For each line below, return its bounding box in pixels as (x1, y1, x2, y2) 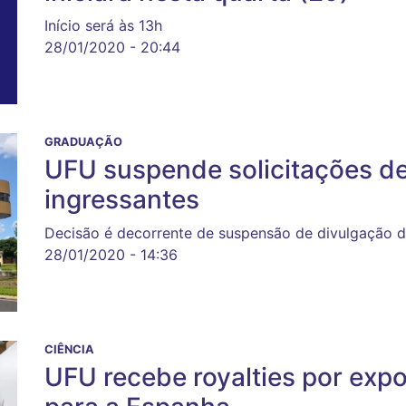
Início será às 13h (44, 16, 162, 35)
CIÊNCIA (44, 343, 94, 357)
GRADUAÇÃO (44, 135, 122, 150)
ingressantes (44, 184, 199, 216)
